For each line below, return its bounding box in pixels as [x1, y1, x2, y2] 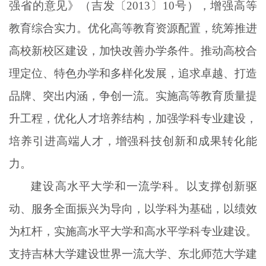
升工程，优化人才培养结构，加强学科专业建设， [9, 112, 257, 125]
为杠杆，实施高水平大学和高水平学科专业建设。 [9, 224, 257, 237]
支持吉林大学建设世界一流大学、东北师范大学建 [9, 247, 257, 260]
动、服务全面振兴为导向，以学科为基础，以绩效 [9, 202, 257, 215]
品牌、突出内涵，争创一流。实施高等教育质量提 [9, 89, 257, 102]
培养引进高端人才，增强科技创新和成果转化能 [9, 134, 257, 147]
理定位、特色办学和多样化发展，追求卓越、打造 [9, 66, 257, 80]
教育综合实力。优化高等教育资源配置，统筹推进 [9, 21, 257, 34]
